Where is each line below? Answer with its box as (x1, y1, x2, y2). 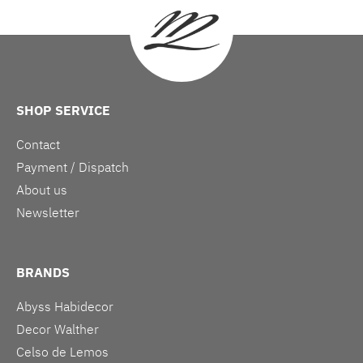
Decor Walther (16, 320, 99, 337)
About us (16, 181, 67, 198)
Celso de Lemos (16, 343, 109, 360)
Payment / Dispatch (16, 158, 129, 175)
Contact (16, 135, 60, 152)
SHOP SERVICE (16, 101, 110, 118)
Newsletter (16, 203, 79, 220)
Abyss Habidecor (16, 297, 113, 314)
